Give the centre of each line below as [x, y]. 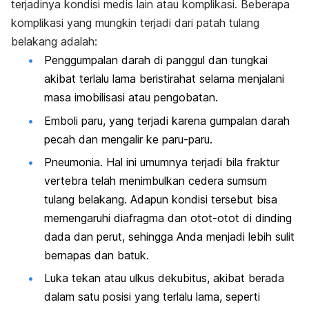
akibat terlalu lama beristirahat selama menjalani [164, 79]
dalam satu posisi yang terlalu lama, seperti [152, 297]
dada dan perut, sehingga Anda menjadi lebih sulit [169, 236]
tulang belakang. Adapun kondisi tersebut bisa [161, 199]
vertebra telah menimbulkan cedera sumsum [156, 180]
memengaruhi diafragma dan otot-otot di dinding [168, 218]
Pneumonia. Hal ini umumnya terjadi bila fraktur [162, 162]
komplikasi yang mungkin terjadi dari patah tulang [135, 23]
